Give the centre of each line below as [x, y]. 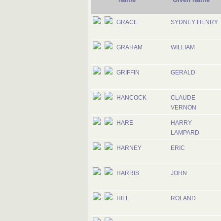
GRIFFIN [128, 73]
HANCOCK [131, 98]
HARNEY [129, 148]
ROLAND [183, 198]
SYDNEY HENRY [194, 22]
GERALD [183, 73]
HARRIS [128, 173]
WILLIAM [183, 47]
